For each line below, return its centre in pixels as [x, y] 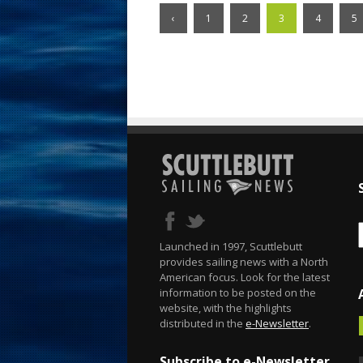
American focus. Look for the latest [245, 277]
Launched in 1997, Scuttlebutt [231, 246]
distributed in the [203, 323]
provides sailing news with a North [244, 262]
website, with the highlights [226, 308]
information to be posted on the [238, 293]
